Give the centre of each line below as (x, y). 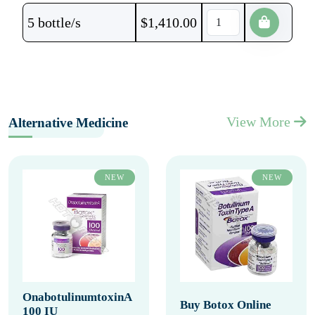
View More (260, 122)
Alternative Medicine (68, 123)
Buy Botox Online (226, 305)
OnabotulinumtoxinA (77, 297)
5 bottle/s (54, 22)
